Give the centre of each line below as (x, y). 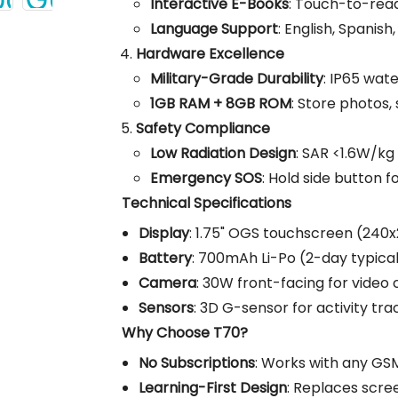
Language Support (214, 29)
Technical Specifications (207, 203)
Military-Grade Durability (237, 79)
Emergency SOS (206, 179)
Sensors (167, 308)
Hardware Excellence (210, 54)
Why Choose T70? (185, 333)
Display (164, 234)
